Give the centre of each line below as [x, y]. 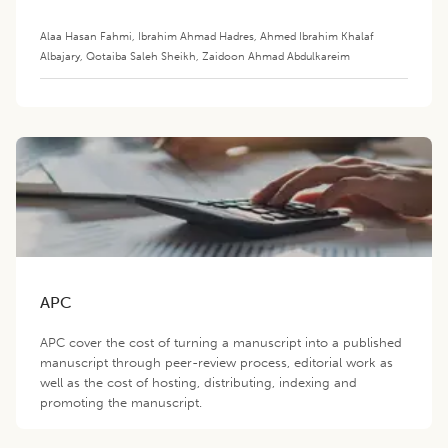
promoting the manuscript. [121, 402]
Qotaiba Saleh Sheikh [141, 55]
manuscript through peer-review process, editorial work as [216, 362]
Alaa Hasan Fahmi [86, 35]
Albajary [60, 55]
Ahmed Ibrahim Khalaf [317, 35]
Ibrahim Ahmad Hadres [196, 35]
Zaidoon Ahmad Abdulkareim [276, 55]
